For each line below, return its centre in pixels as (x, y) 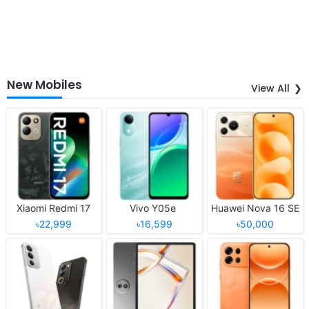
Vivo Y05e (154, 208)
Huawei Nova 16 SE (255, 208)
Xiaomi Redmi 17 (54, 208)
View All (270, 88)
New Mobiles (44, 84)
